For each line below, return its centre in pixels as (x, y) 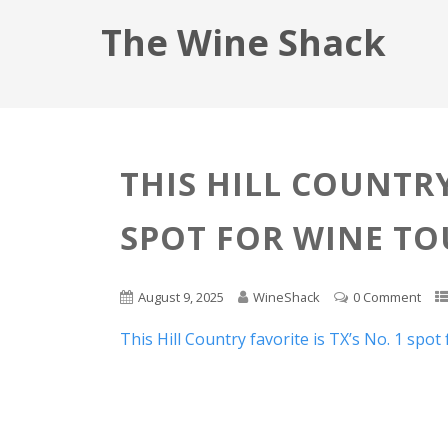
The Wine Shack (243, 42)
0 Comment (387, 296)
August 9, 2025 (181, 296)
